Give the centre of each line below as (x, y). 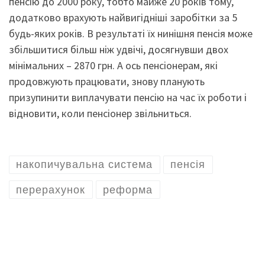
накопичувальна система (85, 165)
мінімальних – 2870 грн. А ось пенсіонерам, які (113, 65)
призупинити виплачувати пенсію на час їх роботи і (128, 97)
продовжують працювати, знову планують (107, 81)
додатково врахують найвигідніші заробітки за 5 (123, 17)
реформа (128, 190)
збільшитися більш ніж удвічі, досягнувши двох (119, 49)
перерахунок (51, 190)
